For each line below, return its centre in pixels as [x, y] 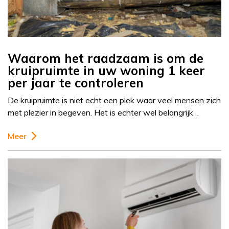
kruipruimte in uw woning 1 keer [106, 71]
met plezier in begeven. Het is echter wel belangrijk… [103, 113]
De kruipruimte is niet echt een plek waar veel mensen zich [114, 100]
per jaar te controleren [76, 83]
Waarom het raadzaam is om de [106, 59]
